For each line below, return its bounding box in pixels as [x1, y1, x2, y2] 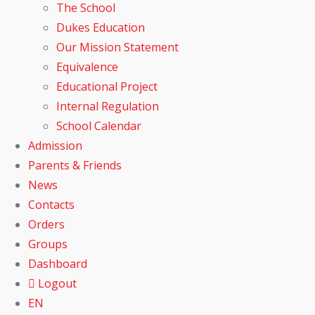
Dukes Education [56, 19, 145, 35]
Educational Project [56, 78, 157, 94]
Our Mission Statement [56, 39, 179, 55]
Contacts [28, 196, 75, 212]
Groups [28, 236, 67, 252]
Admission [28, 137, 82, 153]
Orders [28, 216, 65, 232]
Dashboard [28, 255, 87, 271]
